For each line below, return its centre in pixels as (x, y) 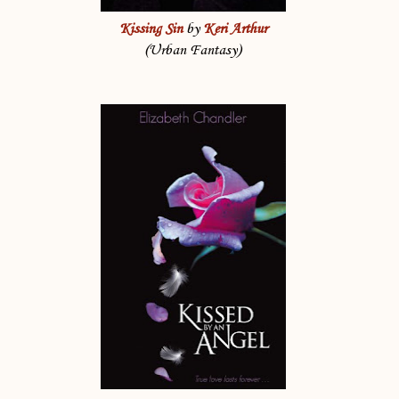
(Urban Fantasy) (193, 51)
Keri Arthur (235, 29)
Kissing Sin (151, 29)
